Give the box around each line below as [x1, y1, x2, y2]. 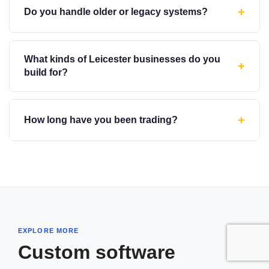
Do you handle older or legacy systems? [24, 6, 208, 17]
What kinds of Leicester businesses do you [24, 53, 220, 64]
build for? [24, 67, 68, 77]
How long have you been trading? [24, 114, 178, 125]
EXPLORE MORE [18, 226, 79, 234]
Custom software [18, 241, 175, 263]
